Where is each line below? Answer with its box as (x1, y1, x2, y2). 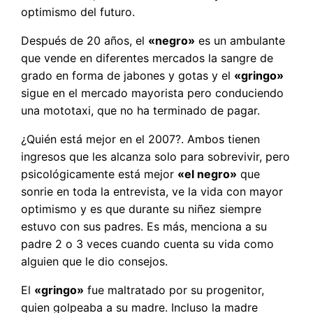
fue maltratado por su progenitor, (84, 283, 265, 298)
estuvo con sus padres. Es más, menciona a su (21, 219, 268, 234)
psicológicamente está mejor (21, 167, 178, 182)
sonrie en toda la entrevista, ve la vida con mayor (21, 184, 284, 199)
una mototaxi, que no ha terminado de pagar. (21, 103, 261, 118)
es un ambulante (195, 34, 286, 48)
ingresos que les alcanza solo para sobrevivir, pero (21, 150, 291, 164)
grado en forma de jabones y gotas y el (21, 68, 235, 83)
